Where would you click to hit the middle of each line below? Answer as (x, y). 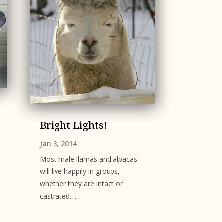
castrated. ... (58, 196)
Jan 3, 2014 (58, 144)
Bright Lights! (73, 125)
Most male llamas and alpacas (88, 159)
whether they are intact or (81, 184)
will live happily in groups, (80, 171)
